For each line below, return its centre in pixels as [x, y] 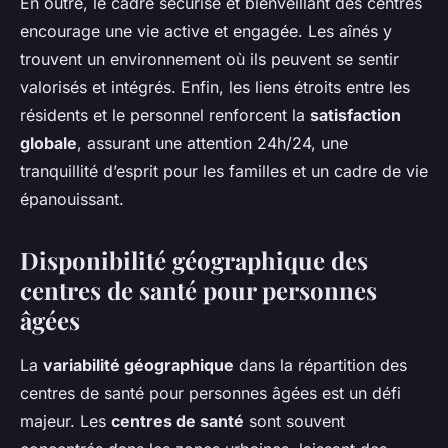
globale [48, 143]
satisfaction [355, 115]
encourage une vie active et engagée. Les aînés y [206, 31]
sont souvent [294, 421]
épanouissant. [72, 199]
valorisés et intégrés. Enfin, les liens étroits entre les [215, 87]
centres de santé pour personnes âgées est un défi [210, 393]
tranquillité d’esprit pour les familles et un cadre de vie [224, 171]
